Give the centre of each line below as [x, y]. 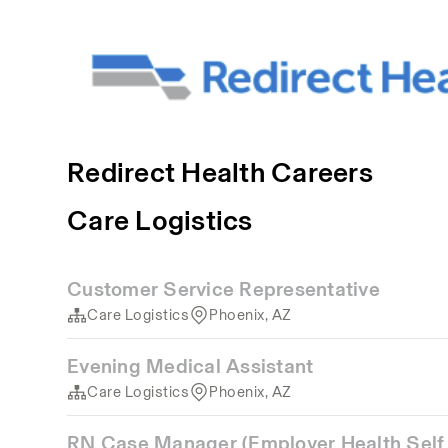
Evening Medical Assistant [190, 366]
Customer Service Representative [223, 289]
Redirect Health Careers [220, 172]
